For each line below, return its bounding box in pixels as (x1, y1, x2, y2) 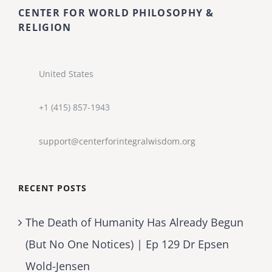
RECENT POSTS (18, 182, 87, 194)
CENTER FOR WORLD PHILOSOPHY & (18, 5, 214, 19)
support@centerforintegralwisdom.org (38, 135, 195, 148)
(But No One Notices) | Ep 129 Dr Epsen (25, 237, 229, 252)
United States (38, 67, 93, 80)
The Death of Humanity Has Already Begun (25, 215, 243, 230)
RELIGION (18, 20, 72, 34)
